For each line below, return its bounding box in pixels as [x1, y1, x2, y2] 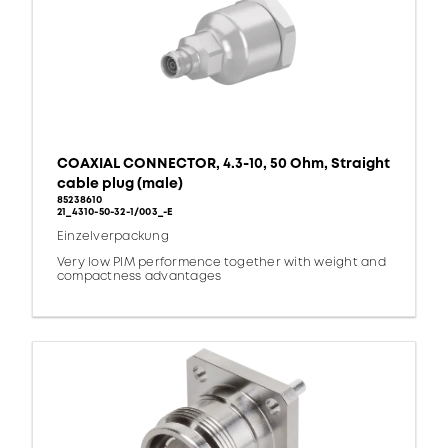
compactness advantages [57, 268, 222, 286]
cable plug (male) [57, 174, 183, 194]
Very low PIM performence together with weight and [57, 254, 386, 272]
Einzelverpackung [57, 228, 169, 246]
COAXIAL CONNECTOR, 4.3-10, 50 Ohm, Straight [57, 154, 390, 174]
